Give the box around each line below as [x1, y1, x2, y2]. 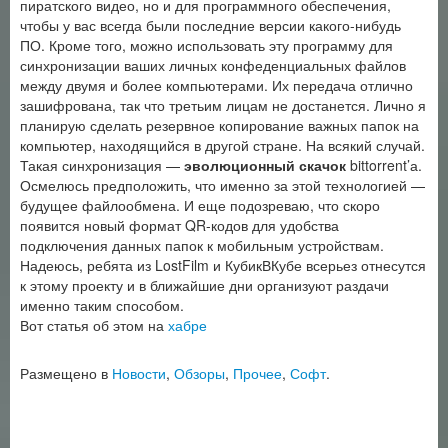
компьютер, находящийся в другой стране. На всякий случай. [20, 135, 425, 155]
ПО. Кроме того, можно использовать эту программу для [20, 35, 393, 55]
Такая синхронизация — [20, 155, 184, 175]
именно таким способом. [20, 295, 184, 315]
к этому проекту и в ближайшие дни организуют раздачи [20, 275, 389, 295]
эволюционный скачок [184, 155, 346, 175]
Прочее [233, 363, 282, 383]
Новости [112, 363, 166, 383]
